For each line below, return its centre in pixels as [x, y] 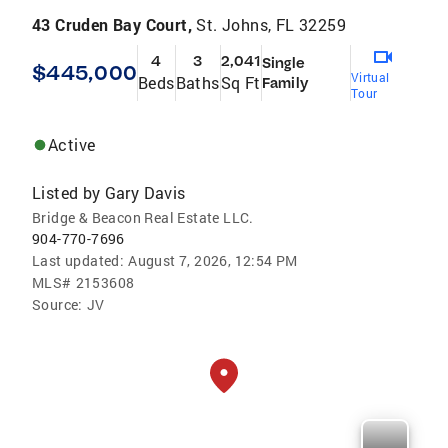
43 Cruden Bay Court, [114, 25]
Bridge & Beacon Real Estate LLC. [143, 218]
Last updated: [78, 261]
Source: [57, 305]
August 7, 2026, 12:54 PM [213, 261]
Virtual [370, 77]
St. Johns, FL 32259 [271, 25]
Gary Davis [145, 193]
